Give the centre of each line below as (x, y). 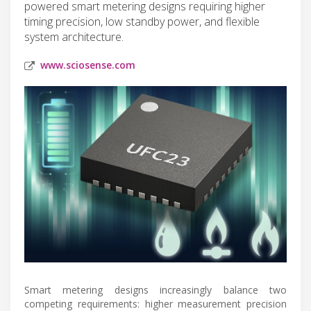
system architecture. (74, 36)
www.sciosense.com (88, 65)
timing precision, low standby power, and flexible (142, 21)
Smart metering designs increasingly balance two (155, 289)
